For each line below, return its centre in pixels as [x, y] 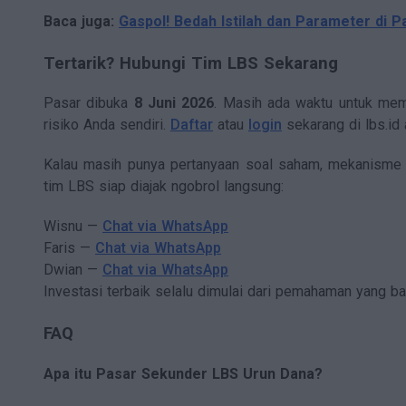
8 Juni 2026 [174, 103]
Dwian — [73, 270]
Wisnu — [73, 227]
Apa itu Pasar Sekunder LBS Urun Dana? [183, 374]
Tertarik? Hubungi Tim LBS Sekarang [191, 63]
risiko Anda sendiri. [107, 125]
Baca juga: [81, 21]
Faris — [69, 248]
